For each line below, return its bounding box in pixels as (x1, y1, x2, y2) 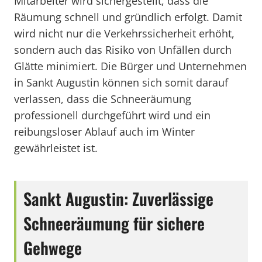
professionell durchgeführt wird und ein (14, 108, 211, 122)
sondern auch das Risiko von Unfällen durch (14, 43, 232, 57)
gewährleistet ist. (14, 141, 98, 155)
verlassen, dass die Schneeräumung (14, 92, 191, 106)
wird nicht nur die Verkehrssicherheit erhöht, (14, 26, 235, 40)
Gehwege (23, 236, 82, 260)
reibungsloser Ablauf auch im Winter (14, 125, 195, 139)
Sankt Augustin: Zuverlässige (23, 187, 213, 211)
